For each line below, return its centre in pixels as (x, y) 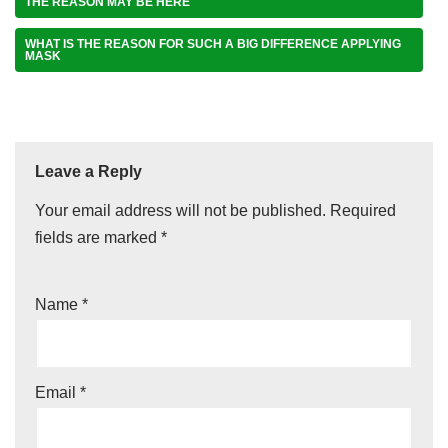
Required (363, 210)
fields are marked (98, 237)
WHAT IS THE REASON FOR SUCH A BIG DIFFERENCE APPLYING (213, 43)
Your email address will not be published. (180, 210)
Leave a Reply (88, 171)
